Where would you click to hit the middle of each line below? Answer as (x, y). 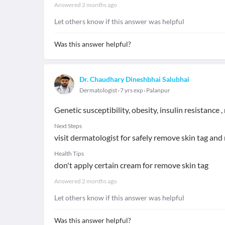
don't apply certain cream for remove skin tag (131, 165)
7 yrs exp (132, 90)
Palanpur (158, 90)
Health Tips (69, 153)
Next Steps (68, 126)
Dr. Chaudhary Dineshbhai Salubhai (134, 79)
